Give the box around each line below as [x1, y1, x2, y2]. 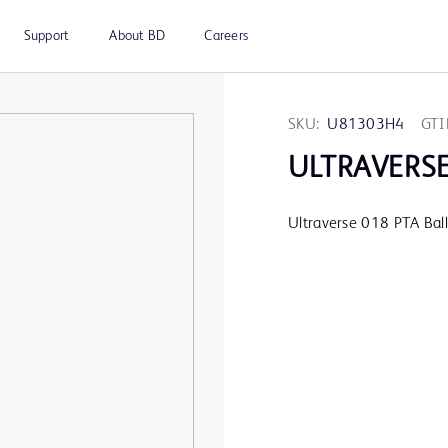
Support [23, 29, 70, 43]
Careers [204, 29, 248, 43]
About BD [109, 29, 166, 43]
